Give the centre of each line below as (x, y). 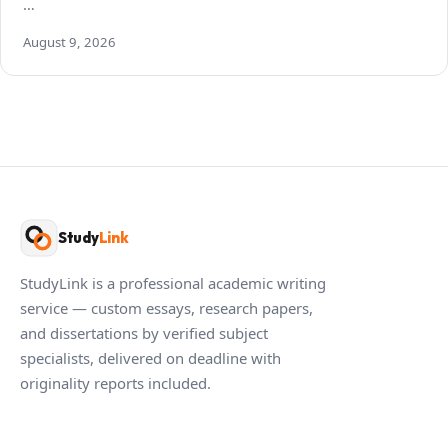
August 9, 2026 (69, 41)
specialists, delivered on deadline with (150, 357)
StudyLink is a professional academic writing (173, 282)
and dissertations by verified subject (144, 332)
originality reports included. (115, 382)
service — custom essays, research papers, (166, 307)
